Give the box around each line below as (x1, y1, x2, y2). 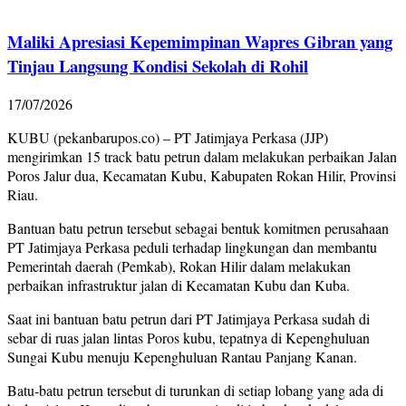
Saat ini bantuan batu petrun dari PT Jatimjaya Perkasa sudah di (7, 309, 370, 329)
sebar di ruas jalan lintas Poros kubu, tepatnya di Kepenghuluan (7, 328, 370, 348)
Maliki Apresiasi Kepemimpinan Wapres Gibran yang (7, 28, 392, 53)
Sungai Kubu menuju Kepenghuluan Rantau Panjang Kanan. (7, 347, 357, 367)
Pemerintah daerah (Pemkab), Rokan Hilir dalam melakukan (7, 256, 351, 276)
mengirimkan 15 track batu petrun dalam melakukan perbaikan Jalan (7, 147, 397, 167)
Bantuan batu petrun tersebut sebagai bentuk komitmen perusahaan (7, 218, 389, 238)
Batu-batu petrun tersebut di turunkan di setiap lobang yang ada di (7, 381, 383, 401)
